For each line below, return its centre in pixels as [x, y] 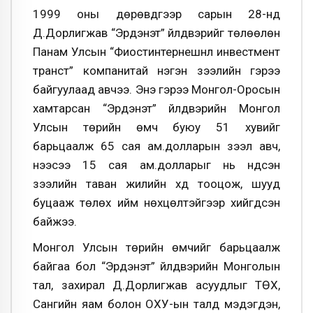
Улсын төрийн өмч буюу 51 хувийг [156, 127]
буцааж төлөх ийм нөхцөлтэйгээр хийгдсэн [156, 202]
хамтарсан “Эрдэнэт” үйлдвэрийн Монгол [156, 108]
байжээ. [55, 221]
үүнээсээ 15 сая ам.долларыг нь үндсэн [156, 165]
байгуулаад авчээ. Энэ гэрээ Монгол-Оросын [156, 89]
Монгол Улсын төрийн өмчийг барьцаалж [156, 248]
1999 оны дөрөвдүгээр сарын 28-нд [156, 14]
